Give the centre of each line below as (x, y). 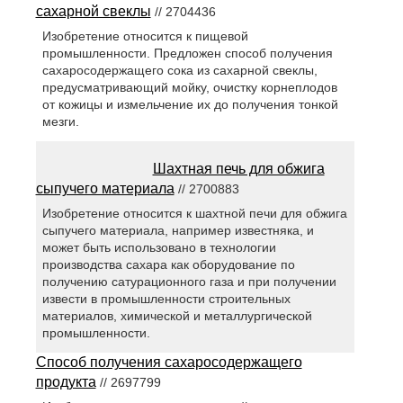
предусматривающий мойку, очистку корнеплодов (189, 88)
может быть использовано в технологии (159, 248)
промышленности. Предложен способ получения (187, 54)
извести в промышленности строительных (166, 299)
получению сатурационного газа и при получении (189, 282)
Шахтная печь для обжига (238, 169)
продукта (66, 382)
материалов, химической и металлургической (177, 316)
